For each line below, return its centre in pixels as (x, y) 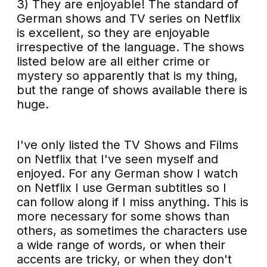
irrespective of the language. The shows (131, 47)
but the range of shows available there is (132, 90)
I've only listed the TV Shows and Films (128, 145)
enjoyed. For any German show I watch (128, 174)
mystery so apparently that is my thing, (128, 76)
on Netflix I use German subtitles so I (122, 188)
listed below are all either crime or (114, 62)
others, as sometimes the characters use (132, 231)
